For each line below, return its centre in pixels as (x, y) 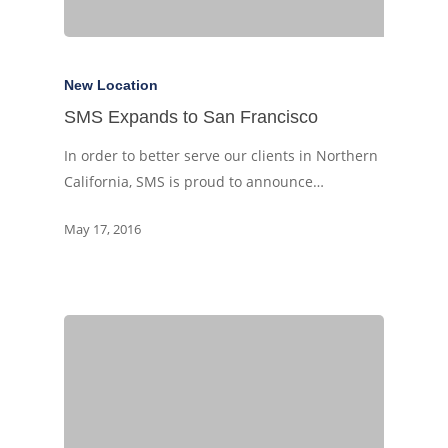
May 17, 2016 (102, 229)
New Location (111, 85)
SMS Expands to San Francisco (191, 117)
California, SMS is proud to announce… (194, 182)
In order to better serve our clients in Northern (221, 156)
